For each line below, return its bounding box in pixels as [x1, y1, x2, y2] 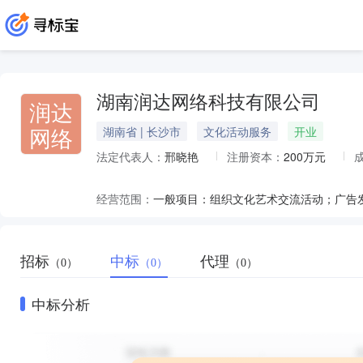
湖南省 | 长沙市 [103, 123, 181, 139]
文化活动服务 [203, 123, 271, 139]
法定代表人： [96, 148, 164, 164]
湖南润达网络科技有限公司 [96, 92, 320, 113]
